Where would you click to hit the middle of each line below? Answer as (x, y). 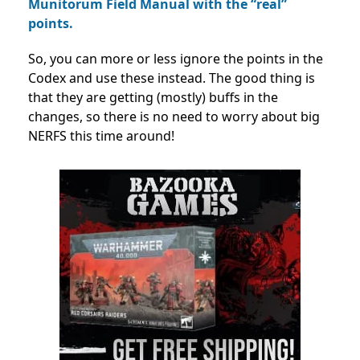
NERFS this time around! (101, 135)
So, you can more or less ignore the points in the (176, 58)
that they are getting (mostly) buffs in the (153, 97)
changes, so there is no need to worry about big (174, 116)
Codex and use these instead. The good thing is (172, 78)
